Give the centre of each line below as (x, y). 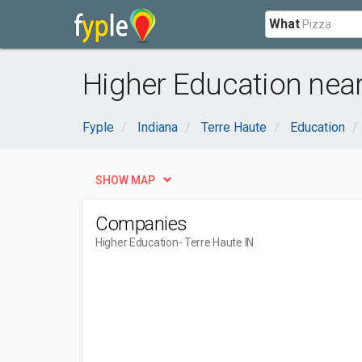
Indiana (158, 127)
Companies (141, 224)
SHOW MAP (125, 180)
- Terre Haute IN (216, 242)
